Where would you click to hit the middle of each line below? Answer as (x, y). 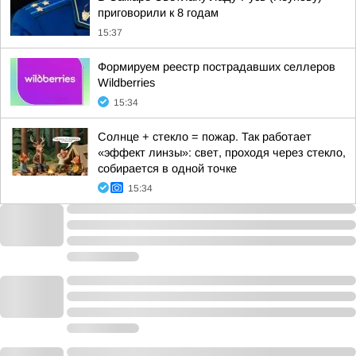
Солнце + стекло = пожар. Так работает (205, 137)
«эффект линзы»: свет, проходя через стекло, (222, 153)
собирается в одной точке (167, 168)
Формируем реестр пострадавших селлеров (217, 67)
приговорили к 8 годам (158, 13)
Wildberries (126, 83)
